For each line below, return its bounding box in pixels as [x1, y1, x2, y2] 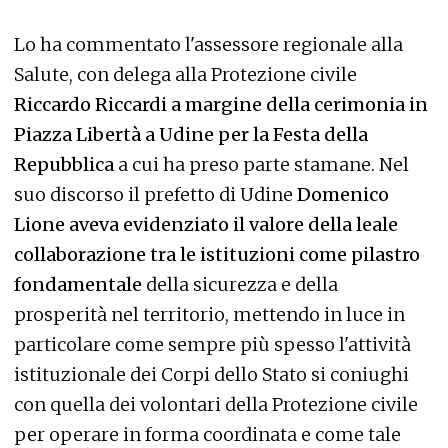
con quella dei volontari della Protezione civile [14, 392, 418, 416]
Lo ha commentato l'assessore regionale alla [14, 32, 403, 56]
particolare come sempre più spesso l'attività [14, 332, 411, 356]
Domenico [293, 182, 389, 206]
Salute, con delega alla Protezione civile [14, 62, 357, 86]
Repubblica [14, 152, 118, 176]
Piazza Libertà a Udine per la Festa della [14, 122, 368, 146]
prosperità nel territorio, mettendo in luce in [14, 302, 405, 326]
